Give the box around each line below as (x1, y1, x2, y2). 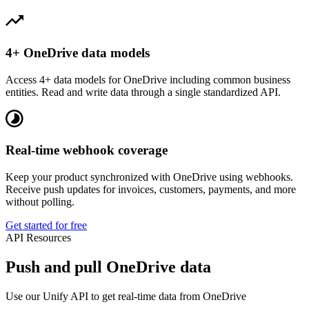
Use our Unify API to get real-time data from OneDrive (6, 290, 246, 302)
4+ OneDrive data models (6, 45, 150, 60)
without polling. (6, 196, 74, 208)
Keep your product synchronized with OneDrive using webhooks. (6, 171, 293, 183)
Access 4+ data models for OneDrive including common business (6, 73, 290, 86)
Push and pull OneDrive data (6, 257, 211, 276)
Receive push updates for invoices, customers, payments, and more (6, 183, 296, 196)
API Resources (6, 232, 71, 244)
